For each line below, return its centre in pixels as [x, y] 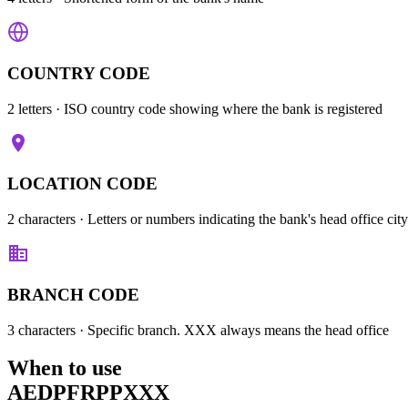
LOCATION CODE [82, 184]
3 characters [41, 330]
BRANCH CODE [73, 294]
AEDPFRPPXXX [88, 393]
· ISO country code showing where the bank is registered [217, 108]
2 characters [41, 219]
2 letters [30, 108]
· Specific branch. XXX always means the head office [232, 330]
